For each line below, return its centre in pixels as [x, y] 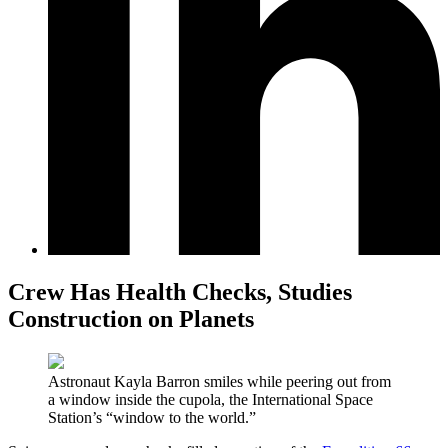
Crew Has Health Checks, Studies [180, 291]
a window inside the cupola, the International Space [210, 399]
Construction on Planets [131, 318]
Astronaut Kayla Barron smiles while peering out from [219, 381]
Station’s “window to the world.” [152, 417]
